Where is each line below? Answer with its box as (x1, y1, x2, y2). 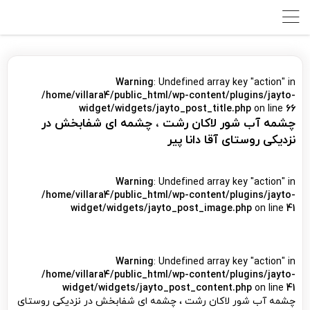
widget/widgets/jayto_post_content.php (62, 282, 252, 295)
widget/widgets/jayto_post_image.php (71, 202, 252, 215)
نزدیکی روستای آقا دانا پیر (167, 132, 295, 149)
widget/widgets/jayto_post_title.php (79, 102, 251, 116)
